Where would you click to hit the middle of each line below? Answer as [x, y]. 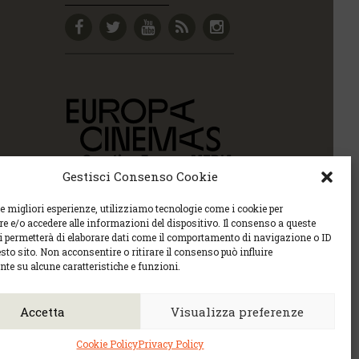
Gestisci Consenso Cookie [140, 176]
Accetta [43, 311]
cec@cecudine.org [61, 299]
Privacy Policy [171, 344]
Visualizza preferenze [238, 311]
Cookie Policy [107, 344]
